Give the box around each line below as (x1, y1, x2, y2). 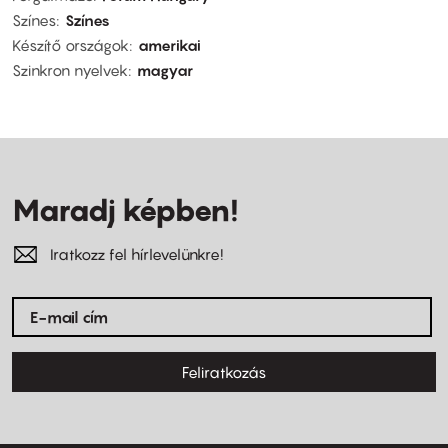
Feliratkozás (182, 363, 266, 382)
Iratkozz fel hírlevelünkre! (50, 245, 223, 264)
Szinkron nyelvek (12, 61, 128, 80)
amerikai (138, 36, 201, 55)
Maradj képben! (12, 192, 238, 229)
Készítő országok (12, 36, 129, 55)
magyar (137, 61, 193, 80)
